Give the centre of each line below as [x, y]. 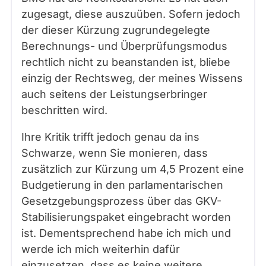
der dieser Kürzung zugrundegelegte [116, 30]
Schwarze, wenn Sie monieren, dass [115, 153]
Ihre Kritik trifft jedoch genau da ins [110, 137]
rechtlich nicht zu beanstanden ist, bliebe [126, 62]
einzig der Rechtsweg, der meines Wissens [132, 78]
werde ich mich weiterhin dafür [101, 249]
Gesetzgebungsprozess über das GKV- [121, 201]
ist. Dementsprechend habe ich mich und [126, 233]
